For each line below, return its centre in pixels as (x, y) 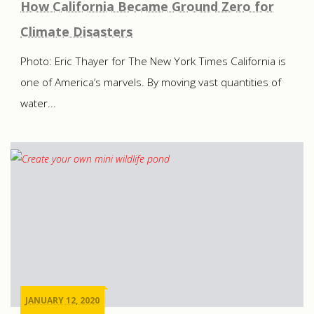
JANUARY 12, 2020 (62, 300)
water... (38, 103)
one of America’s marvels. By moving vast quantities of (151, 82)
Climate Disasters (76, 31)
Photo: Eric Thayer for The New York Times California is (153, 61)
